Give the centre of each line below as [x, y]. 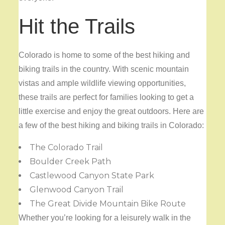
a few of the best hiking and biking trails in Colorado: [111, 125]
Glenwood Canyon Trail [77, 189]
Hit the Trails [77, 26]
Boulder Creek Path [71, 161]
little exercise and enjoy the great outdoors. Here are [111, 111]
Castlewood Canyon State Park [92, 175]
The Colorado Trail [67, 147]
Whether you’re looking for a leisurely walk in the [105, 217]
